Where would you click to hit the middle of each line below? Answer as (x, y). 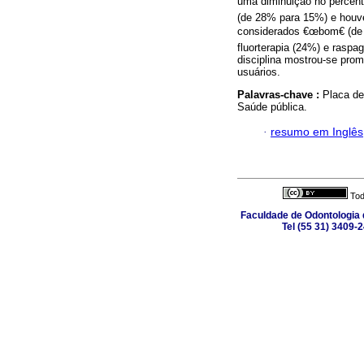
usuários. (259, 72)
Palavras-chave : (280, 95)
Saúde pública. (272, 107)
